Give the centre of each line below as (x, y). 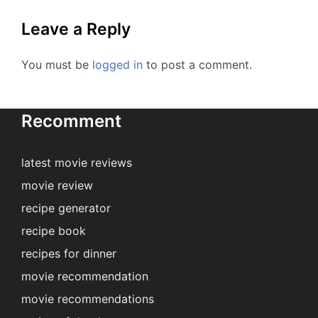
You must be (57, 65)
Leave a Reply (76, 29)
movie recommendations (88, 299)
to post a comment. (197, 65)
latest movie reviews (77, 163)
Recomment (71, 121)
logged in (117, 65)
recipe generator (66, 208)
